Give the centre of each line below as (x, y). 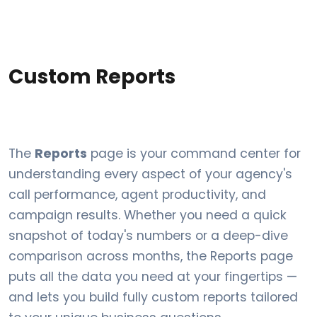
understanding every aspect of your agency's (150, 174)
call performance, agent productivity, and (137, 195)
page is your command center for (194, 154)
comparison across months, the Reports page (151, 256)
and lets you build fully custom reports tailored (153, 297)
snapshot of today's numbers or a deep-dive (148, 236)
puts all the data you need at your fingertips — (153, 277)
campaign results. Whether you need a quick (148, 215)
